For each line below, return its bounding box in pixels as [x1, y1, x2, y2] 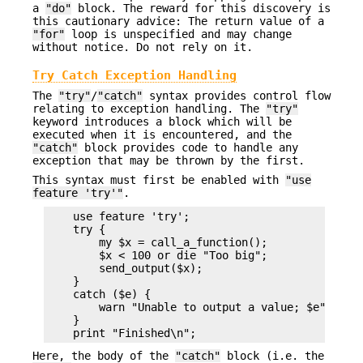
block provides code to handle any [78, 140, 298, 154]
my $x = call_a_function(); [47, 235, 267, 249]
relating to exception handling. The [32, 101, 266, 115]
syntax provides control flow [143, 88, 331, 102]
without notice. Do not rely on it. [32, 41, 253, 54]
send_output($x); [47, 261, 203, 275]
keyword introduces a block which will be [32, 114, 292, 128]
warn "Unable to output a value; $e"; [47, 300, 332, 314]
